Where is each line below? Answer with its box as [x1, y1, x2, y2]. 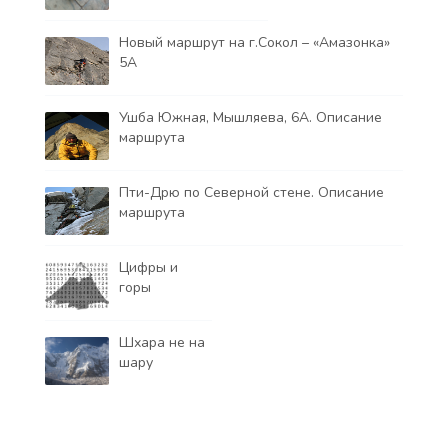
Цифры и [119, 258, 178, 278]
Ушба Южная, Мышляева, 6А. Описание [119, 108, 382, 128]
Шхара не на [119, 333, 205, 353]
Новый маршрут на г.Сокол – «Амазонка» [119, 33, 390, 53]
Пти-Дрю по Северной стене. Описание [119, 183, 384, 203]
